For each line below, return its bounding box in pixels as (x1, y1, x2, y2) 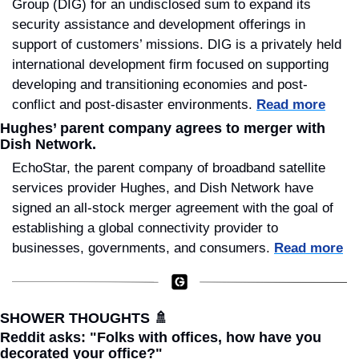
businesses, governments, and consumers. (12, 240, 274, 256)
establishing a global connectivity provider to (12, 220, 278, 236)
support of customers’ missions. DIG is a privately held (12, 37, 341, 53)
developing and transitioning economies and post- (12, 77, 308, 93)
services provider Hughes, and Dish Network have (12, 180, 313, 196)
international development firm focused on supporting (12, 57, 329, 73)
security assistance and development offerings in (12, 17, 305, 33)
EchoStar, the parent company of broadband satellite (12, 160, 325, 176)
